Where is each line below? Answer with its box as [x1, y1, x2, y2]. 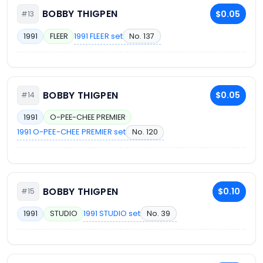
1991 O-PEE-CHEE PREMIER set [17, 126, 126, 138]
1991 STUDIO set [83, 207, 141, 219]
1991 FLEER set [74, 30, 123, 42]
